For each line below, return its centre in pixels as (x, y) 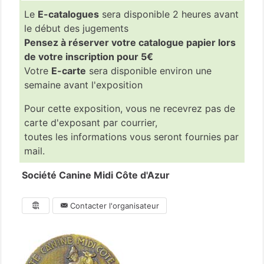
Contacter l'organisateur (113, 206)
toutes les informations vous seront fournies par (131, 137)
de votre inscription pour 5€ (89, 57)
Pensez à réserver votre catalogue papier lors (130, 43)
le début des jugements (76, 29)
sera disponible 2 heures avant (169, 14)
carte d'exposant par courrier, (91, 123)
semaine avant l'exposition (83, 85)
